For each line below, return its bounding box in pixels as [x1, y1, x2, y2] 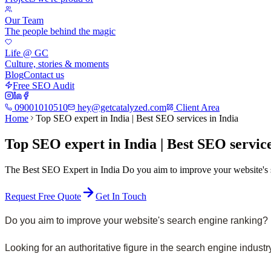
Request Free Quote [5, 191, 81, 201]
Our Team [5, 15, 44, 25]
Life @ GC [5, 48, 48, 58]
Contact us [24, 70, 64, 80]
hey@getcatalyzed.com [75, 102, 166, 113]
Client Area [174, 102, 220, 113]
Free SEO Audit [13, 80, 74, 91]
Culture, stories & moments [5, 59, 109, 69]
